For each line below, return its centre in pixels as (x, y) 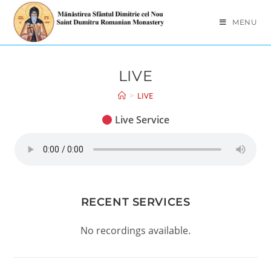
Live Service (141, 120)
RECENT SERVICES (135, 202)
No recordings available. (135, 230)
